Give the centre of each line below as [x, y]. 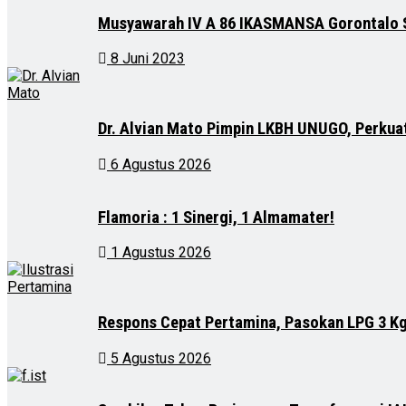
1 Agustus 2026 [159, 253]
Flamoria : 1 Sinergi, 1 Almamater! [216, 217]
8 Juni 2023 [146, 59]
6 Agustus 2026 [159, 164]
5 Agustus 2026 [159, 358]
